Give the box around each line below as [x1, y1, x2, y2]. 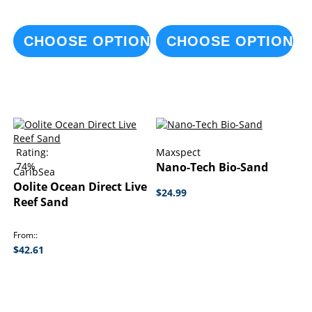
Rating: [16, 146, 49, 159]
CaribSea [13, 165, 55, 178]
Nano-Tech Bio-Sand [155, 159, 268, 175]
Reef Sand [13, 194, 68, 210]
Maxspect [155, 146, 201, 159]
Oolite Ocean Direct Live [13, 179, 147, 194]
